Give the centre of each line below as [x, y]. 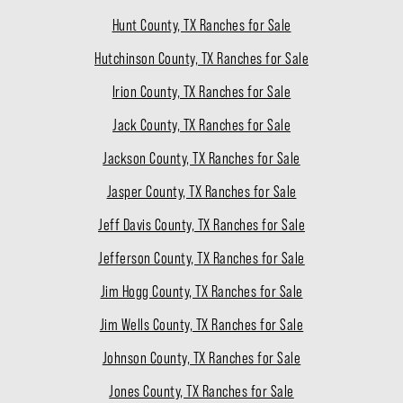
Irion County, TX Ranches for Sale [201, 92]
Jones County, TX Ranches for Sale [201, 392]
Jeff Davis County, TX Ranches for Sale [201, 225]
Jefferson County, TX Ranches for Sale [201, 259]
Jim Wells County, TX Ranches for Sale [201, 325]
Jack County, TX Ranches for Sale [201, 125]
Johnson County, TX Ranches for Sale [201, 358]
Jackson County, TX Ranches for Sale [201, 159]
